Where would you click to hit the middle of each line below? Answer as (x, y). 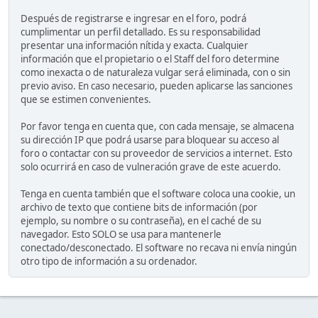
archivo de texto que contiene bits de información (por (139, 208)
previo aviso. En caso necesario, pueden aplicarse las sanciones (157, 86)
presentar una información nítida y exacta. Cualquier (135, 46)
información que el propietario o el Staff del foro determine (150, 59)
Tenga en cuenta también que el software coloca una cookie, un (158, 194)
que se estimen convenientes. (86, 100)
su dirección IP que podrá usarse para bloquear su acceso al (150, 140)
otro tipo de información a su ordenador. (109, 262)
